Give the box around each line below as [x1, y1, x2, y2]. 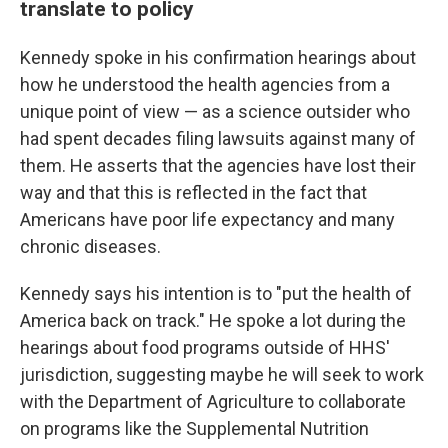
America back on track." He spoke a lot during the [20, 310, 406, 332]
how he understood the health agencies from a [20, 74, 390, 96]
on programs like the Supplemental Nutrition [20, 418, 369, 440]
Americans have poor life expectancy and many [20, 209, 395, 231]
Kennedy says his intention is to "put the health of [20, 283, 412, 305]
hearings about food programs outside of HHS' [20, 337, 390, 359]
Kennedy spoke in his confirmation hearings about [20, 47, 416, 69]
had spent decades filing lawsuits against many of [20, 128, 416, 150]
